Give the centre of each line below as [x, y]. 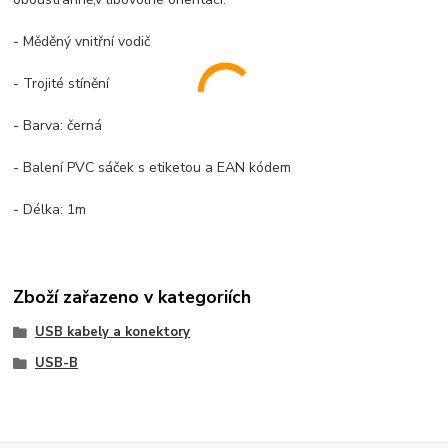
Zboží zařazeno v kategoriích [132, 296]
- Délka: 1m [50, 209]
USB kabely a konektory [112, 331]
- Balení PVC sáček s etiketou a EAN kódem [152, 167]
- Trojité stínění [61, 83]
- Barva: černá [58, 125]
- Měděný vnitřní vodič [82, 41]
